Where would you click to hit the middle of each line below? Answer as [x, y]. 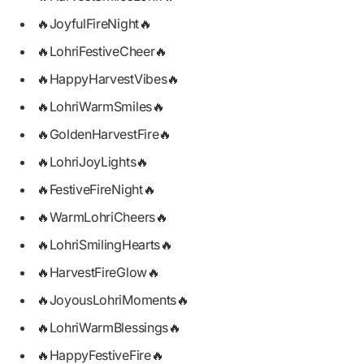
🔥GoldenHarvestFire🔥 [104, 134]
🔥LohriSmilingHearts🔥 [105, 244]
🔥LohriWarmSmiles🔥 [101, 106]
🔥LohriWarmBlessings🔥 [109, 328]
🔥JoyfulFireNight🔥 [94, 23]
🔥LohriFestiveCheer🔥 [102, 51]
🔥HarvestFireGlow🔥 [98, 272]
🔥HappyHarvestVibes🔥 [108, 78]
